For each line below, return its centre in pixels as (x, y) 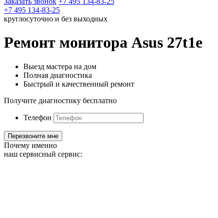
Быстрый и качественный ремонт (79, 84)
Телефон (37, 117)
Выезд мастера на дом (60, 66)
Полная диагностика (58, 75)
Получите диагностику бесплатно (60, 100)
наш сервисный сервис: (43, 154)
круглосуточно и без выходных (56, 19)
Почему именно (30, 145)
